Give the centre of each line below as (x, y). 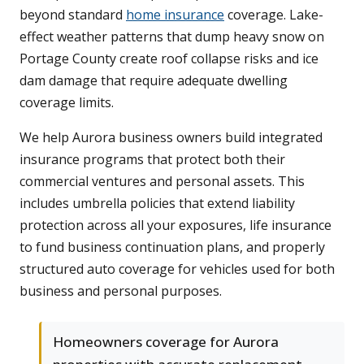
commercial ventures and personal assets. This (162, 181)
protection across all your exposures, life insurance (175, 225)
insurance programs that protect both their (152, 159)
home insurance (175, 14)
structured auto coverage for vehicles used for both (177, 269)
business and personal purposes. (121, 290)
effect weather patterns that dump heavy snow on (172, 36)
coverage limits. (67, 102)
